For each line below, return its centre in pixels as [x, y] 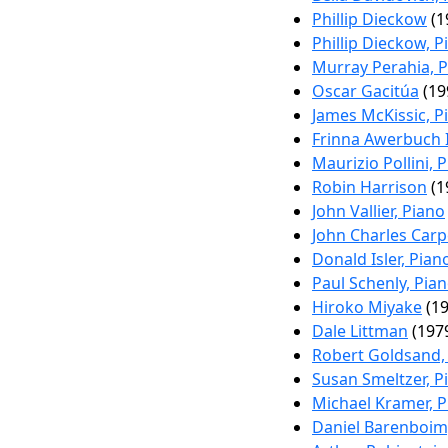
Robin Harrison [369, 187]
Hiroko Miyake [367, 307]
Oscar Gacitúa [365, 91]
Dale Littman [360, 331]
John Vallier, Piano [378, 211]
